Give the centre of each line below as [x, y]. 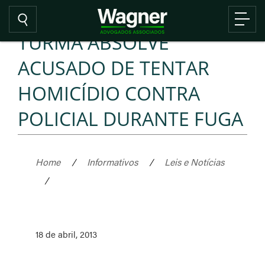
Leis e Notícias [194, 162]
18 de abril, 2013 [66, 234]
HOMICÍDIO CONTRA [109, 93]
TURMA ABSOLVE [93, 42]
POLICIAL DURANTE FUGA [130, 119]
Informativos [112, 162]
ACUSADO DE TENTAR [114, 68]
